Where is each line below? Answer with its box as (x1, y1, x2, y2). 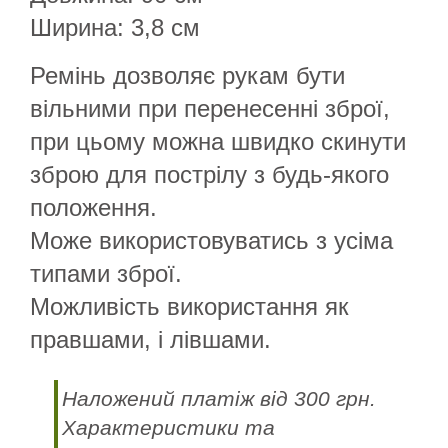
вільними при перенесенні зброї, (30, 94, 390, 122)
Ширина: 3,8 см (30, 13, 200, 41)
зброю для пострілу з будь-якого (30, 160, 389, 188)
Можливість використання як (30, 292, 349, 320)
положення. (30, 193, 157, 221)
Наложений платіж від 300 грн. (62, 386, 376, 410)
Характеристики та (62, 415, 275, 439)
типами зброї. (30, 259, 182, 287)
